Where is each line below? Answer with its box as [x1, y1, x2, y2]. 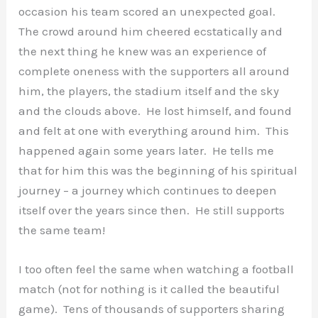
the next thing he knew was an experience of [18, 44, 267, 59]
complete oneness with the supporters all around [18, 64, 290, 79]
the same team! [18, 223, 106, 238]
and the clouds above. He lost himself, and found [18, 104, 292, 119]
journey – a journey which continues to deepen [18, 183, 278, 198]
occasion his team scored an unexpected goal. [18, 4, 279, 19]
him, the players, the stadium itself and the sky [18, 84, 280, 99]
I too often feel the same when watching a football [18, 262, 295, 277]
